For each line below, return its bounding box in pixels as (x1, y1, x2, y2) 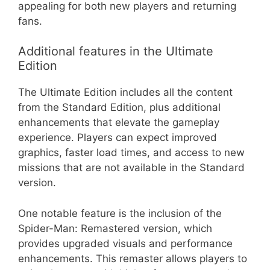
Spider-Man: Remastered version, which (18, 222, 212, 234)
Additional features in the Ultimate (18, 44, 213, 59)
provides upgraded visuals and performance (18, 237, 233, 250)
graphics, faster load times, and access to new (18, 146, 245, 159)
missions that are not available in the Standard (18, 162, 245, 174)
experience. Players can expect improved (18, 131, 217, 144)
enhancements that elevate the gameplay (18, 116, 219, 129)
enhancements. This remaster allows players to (18, 252, 247, 265)
